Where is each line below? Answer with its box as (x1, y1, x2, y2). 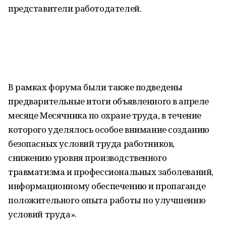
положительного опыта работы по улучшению (8, 194, 206, 206)
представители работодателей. (8, 3, 142, 14)
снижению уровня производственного (8, 152, 167, 163)
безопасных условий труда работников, (8, 138, 175, 149)
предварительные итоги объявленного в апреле (8, 95, 209, 107)
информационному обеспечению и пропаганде (8, 180, 206, 192)
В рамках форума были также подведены (8, 81, 183, 93)
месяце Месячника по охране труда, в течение (8, 109, 201, 121)
